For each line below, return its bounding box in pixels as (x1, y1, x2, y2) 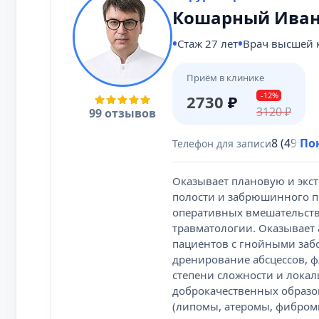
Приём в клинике (187, 71, 264, 84)
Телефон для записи (172, 136, 271, 150)
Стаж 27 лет (177, 36, 238, 51)
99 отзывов (89, 105, 156, 121)
